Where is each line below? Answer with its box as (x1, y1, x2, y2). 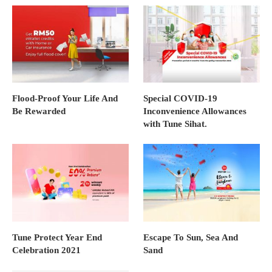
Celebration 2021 (12, 245, 81, 256)
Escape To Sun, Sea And (143, 233, 239, 243)
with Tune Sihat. (143, 119, 208, 129)
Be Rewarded (12, 106, 66, 117)
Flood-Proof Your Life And (12, 93, 118, 104)
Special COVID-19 (143, 93, 218, 104)
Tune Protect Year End (12, 233, 102, 243)
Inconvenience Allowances (143, 106, 247, 117)
